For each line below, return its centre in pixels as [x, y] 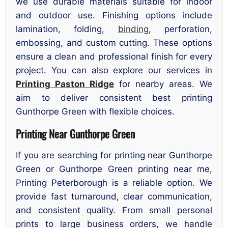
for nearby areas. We [163, 84]
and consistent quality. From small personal [114, 210]
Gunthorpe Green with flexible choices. [95, 112]
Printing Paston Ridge [65, 84]
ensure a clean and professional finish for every [114, 57]
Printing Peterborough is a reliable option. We [114, 182]
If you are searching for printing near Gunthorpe [114, 155]
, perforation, [180, 29]
